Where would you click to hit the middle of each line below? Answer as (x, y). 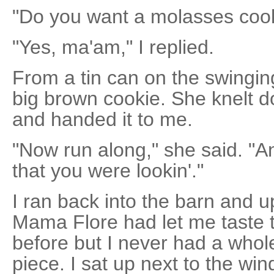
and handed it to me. (102, 119)
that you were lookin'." (108, 171)
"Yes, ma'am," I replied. (113, 47)
